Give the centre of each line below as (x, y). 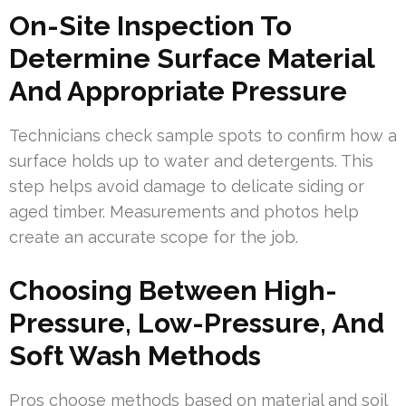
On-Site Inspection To (150, 25)
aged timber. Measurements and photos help (184, 211)
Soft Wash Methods (135, 355)
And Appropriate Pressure (178, 91)
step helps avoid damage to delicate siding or (187, 186)
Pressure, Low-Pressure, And (197, 323)
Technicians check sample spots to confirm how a (203, 135)
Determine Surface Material (192, 58)
